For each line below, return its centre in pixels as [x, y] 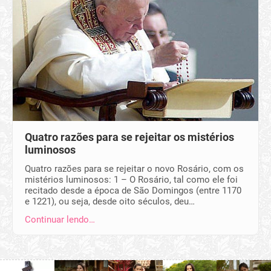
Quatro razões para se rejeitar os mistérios [129, 137]
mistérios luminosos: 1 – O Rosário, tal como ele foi [131, 179]
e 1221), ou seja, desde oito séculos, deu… [110, 201]
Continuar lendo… [60, 219]
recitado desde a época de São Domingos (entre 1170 [133, 190]
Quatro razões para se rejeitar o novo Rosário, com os [134, 168]
